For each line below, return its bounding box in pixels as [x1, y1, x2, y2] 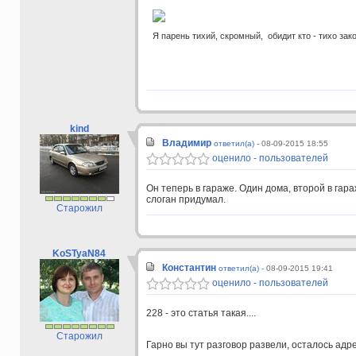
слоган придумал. [145, 193, 228, 205]
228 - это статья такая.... [145, 307, 256, 319]
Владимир [161, 137, 211, 149]
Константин [161, 261, 216, 273]
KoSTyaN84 [52, 247, 106, 259]
